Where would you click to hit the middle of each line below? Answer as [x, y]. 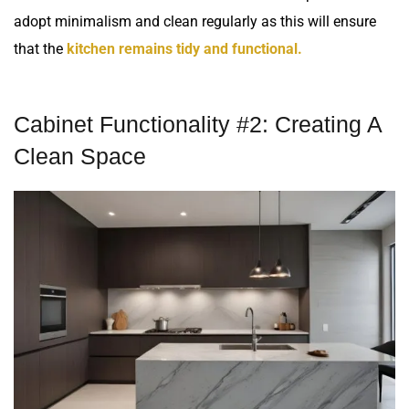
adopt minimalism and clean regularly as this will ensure [195, 21]
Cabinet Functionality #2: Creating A [198, 124]
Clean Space [80, 156]
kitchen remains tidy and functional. [184, 48]
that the [40, 48]
